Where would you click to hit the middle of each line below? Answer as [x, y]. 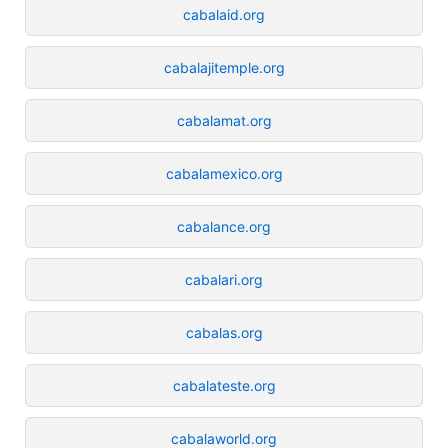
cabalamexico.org [224, 173]
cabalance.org [224, 226]
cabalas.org [224, 332]
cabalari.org [224, 279]
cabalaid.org [224, 14]
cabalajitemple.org [224, 67]
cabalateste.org [224, 385]
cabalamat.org [224, 120]
